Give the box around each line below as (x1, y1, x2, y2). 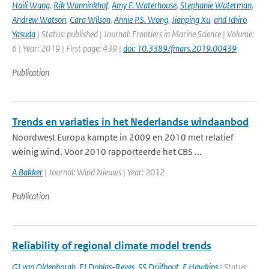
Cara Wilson (70, 14, 110, 25)
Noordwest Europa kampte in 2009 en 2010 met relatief (12, 131, 234, 143)
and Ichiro (214, 14, 247, 25)
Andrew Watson (12, 14, 66, 25)
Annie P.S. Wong (114, 14, 168, 25)
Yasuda (12, 28, 35, 40)
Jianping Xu (172, 14, 210, 25)
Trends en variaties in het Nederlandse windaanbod (12, 115, 249, 128)
